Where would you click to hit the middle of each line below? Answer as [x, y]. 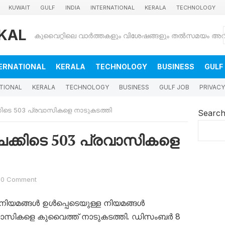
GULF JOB [174, 87]
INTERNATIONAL [113, 8]
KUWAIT [19, 8]
